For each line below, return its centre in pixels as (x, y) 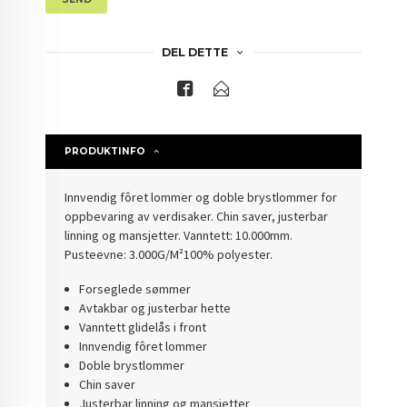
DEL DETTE (194, 52)
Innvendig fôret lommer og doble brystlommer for (201, 197)
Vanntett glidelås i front (142, 328)
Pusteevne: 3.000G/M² (124, 254)
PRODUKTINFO (105, 151)
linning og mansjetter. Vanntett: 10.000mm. (179, 235)
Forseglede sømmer (134, 289)
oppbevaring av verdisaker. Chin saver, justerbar (197, 216)
